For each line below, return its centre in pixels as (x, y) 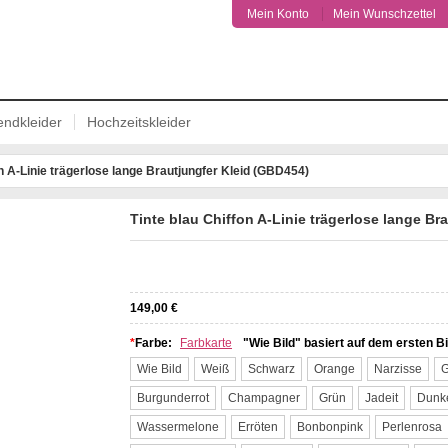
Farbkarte (206, 343)
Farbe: (153, 343)
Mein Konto (278, 14)
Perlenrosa (412, 427)
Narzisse (398, 369)
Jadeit (381, 398)
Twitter (56, 259)
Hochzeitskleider (139, 122)
